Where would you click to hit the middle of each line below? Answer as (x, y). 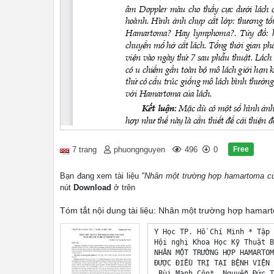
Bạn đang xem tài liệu (101, 176)
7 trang (84, 150)
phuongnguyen (139, 150)
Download (92, 187)
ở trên (123, 187)
